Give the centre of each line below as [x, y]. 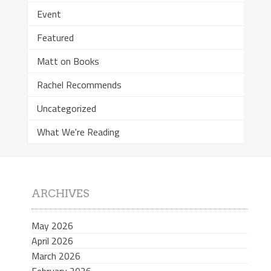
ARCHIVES [60, 193]
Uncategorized [66, 109]
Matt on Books [68, 61]
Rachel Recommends [79, 85]
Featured [55, 38]
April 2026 [52, 240]
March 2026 [56, 256]
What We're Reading [78, 132]
